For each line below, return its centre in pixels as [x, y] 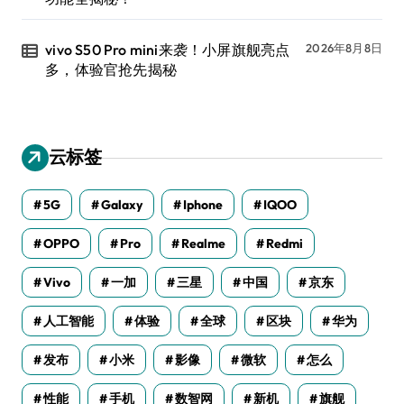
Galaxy [122, 205]
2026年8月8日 [344, 48]
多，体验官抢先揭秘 [111, 70]
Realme [203, 244]
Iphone [203, 205]
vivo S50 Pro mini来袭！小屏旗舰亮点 [168, 50]
